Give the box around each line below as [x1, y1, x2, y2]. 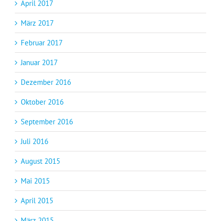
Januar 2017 [21, 57, 58, 67]
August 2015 [21, 156, 60, 166]
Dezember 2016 [21, 77, 71, 87]
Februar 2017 [21, 37, 63, 47]
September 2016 [21, 116, 73, 126]
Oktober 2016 [21, 97, 64, 107]
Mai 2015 [21, 176, 50, 185]
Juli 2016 [21, 136, 48, 146]
